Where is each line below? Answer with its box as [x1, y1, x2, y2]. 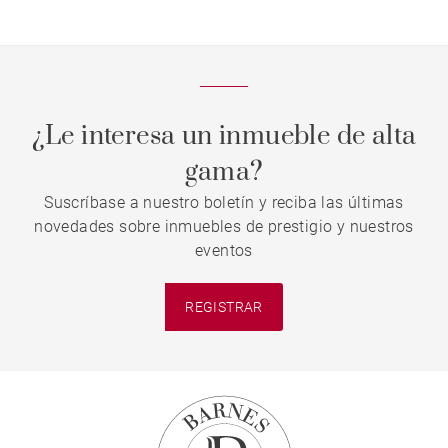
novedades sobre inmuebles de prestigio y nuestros [34, 217, 414, 236]
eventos [195, 241, 253, 260]
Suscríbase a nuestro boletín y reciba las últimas [44, 193, 404, 212]
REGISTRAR [185, 298, 263, 315]
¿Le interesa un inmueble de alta [31, 120, 417, 153]
